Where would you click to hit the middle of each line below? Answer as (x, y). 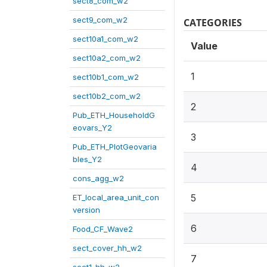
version (86, 210)
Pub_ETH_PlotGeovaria (115, 147)
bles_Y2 (87, 159)
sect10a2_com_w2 (107, 58)
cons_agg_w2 (98, 178)
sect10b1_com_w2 (106, 77)
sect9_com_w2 (100, 20)
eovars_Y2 (92, 128)
